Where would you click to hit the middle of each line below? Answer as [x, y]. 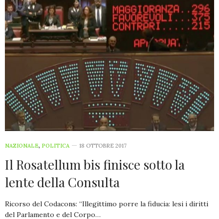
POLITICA [55, 146]
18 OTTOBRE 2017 [103, 146]
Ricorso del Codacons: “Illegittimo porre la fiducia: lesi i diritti [107, 204]
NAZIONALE [22, 146]
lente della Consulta [62, 182]
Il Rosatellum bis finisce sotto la [95, 165]
